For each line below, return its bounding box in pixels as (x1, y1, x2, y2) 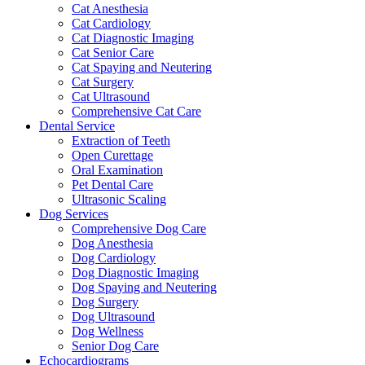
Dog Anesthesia (72, 235, 153, 250)
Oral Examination (72, 162, 163, 177)
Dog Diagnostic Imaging (72, 265, 199, 279)
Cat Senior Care (72, 45, 154, 59)
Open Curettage (72, 147, 153, 162)
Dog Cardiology (72, 250, 156, 265)
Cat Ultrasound (72, 89, 150, 103)
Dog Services (39, 206, 108, 221)
